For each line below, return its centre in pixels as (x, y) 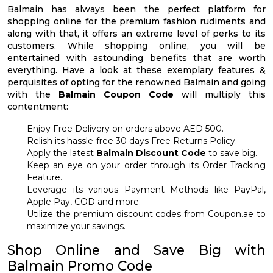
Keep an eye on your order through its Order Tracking (146, 165)
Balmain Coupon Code (120, 94)
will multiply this (224, 94)
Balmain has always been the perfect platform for (136, 9)
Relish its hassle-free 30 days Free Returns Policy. (132, 140)
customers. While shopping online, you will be (136, 45)
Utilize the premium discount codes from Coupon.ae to (146, 214)
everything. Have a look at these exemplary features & (136, 70)
